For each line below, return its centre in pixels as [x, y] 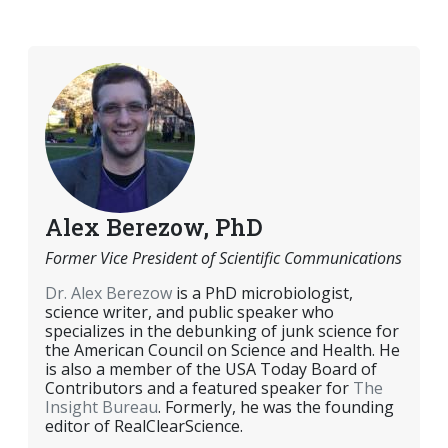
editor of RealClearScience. [144, 426]
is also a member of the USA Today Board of [211, 369]
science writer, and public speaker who [189, 312]
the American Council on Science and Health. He [222, 350]
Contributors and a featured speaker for [199, 388]
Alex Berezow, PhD [154, 227]
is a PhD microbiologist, [262, 293]
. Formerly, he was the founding [276, 407]
